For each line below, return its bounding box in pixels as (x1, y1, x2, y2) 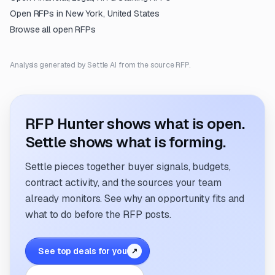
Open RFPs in (10, 8, 66, 19)
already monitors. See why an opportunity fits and (25, 192, 245, 205)
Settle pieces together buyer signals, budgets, (25, 160, 231, 173)
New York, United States (65, 8, 160, 19)
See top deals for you (38, 246, 127, 257)
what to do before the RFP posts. (25, 208, 171, 221)
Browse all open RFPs (10, 24, 96, 35)
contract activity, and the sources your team (25, 176, 222, 189)
